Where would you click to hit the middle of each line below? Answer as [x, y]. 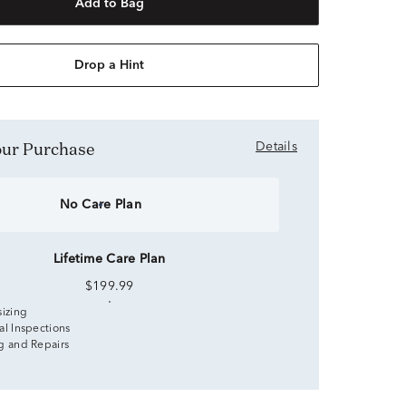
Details [276, 147]
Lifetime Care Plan [109, 259]
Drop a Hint [110, 65]
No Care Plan [100, 205]
